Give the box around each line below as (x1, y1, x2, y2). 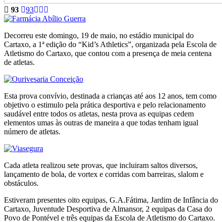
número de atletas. (4, 127, 60, 136)
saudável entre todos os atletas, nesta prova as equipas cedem (4, 109, 194, 118)
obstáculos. (4, 178, 39, 187)
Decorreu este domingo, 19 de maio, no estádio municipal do (4, 31, 194, 40)
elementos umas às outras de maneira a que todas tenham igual (4, 118, 198, 127)
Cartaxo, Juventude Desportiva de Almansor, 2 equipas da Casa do (4, 204, 212, 213)
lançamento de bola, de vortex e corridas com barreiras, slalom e (4, 169, 204, 178)
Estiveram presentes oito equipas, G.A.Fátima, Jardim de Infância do (4, 195, 218, 204)
